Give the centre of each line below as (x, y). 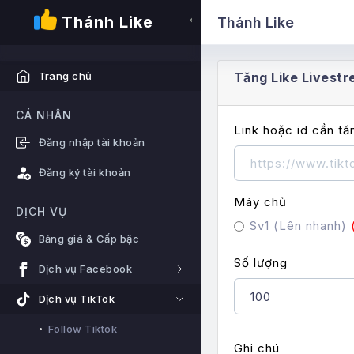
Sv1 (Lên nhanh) (300, 226)
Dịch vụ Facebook (85, 269)
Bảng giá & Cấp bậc (89, 239)
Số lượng (261, 263)
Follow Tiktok (83, 329)
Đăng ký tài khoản (85, 173)
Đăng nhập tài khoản (92, 143)
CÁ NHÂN (44, 115)
